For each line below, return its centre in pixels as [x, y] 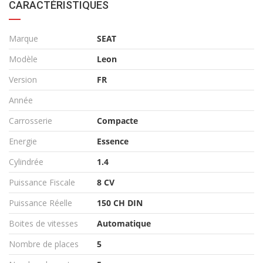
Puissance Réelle [41, 203]
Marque [23, 39]
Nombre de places [44, 244]
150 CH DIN [120, 203]
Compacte [117, 121]
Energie [23, 141]
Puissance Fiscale [42, 183]
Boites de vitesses [43, 224]
